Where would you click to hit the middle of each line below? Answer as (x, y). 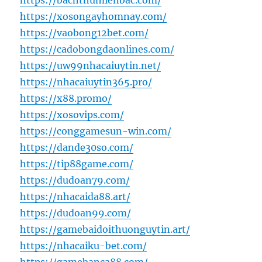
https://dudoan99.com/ (76, 213)
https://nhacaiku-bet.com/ (84, 246)
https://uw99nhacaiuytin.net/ (91, 66)
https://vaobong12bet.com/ (85, 33)
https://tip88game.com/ (77, 164)
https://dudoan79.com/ (75, 180)
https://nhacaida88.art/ (75, 197)
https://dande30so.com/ (77, 148)
